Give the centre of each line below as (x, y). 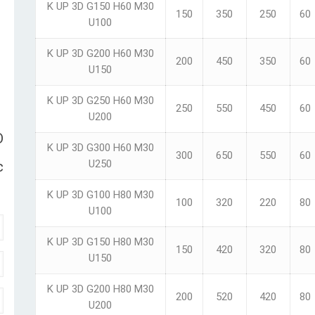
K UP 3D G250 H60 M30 (100, 101)
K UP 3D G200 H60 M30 (100, 53)
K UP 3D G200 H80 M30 (100, 289)
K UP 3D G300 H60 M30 (100, 148)
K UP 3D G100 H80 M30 (100, 195)
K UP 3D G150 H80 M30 (100, 242)
